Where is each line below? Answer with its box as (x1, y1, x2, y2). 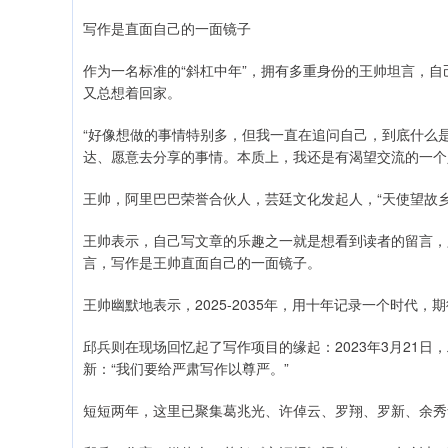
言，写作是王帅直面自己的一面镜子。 (83, 252, 321, 272)
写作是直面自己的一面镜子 (83, 18, 251, 38)
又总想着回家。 (83, 82, 181, 102)
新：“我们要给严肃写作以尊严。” (83, 358, 289, 378)
